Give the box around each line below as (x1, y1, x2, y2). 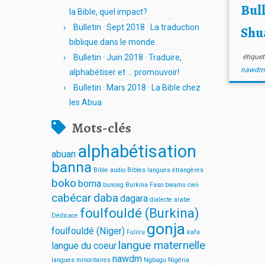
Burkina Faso (125, 181, 163, 189)
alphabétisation (77, 141, 196, 161)
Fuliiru (127, 228, 145, 236)
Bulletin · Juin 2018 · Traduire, (73, 53, 182, 62)
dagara (120, 193, 148, 204)
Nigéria (168, 256, 189, 264)
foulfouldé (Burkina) (80, 205, 199, 221)
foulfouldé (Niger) (51, 225, 125, 237)
